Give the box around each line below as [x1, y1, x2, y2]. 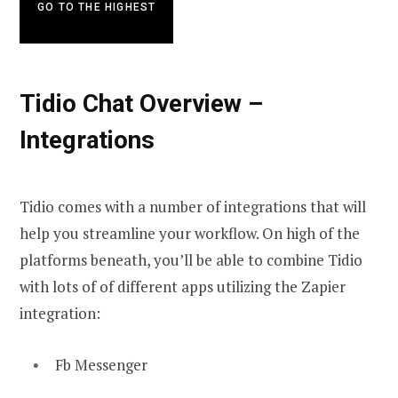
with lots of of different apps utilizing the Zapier [20, 275, 346, 297]
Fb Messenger [55, 354, 147, 375]
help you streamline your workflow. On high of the [20, 222, 360, 243]
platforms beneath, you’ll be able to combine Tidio [20, 249, 362, 270]
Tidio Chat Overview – [20, 88, 263, 118]
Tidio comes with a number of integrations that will [20, 195, 366, 217]
